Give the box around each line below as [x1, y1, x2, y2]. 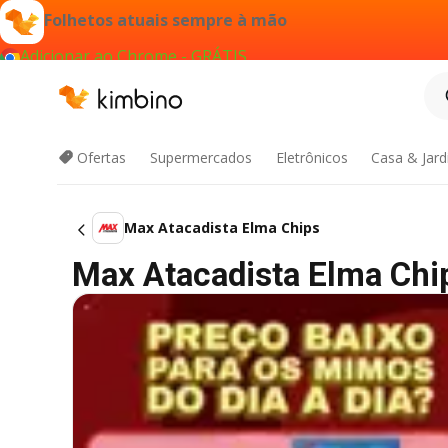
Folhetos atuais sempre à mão [44, 9, 287, 32]
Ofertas [77, 148, 126, 167]
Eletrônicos [275, 148, 348, 167]
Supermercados [149, 148, 252, 167]
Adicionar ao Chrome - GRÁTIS [20, 45, 247, 67]
